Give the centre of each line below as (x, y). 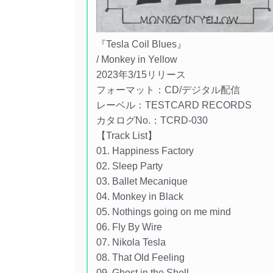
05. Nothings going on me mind (164, 212)
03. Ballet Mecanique (142, 182)
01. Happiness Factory (145, 151)
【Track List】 (127, 136)
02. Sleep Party (130, 166)
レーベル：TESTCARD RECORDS (174, 105)
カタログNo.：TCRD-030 (152, 121)
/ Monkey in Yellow (137, 60)
